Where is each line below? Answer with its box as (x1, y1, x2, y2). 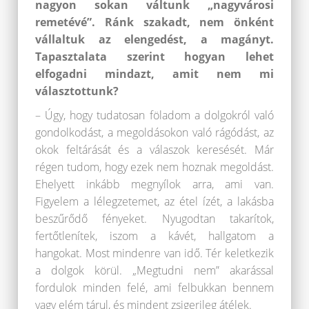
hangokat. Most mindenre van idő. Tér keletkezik (35, 246, 274, 261)
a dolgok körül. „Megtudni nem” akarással (35, 263, 274, 279)
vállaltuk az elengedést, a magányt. (35, 32, 274, 48)
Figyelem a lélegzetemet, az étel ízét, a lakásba (35, 194, 274, 210)
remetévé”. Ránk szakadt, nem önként (35, 14, 274, 30)
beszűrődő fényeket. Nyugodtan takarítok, (35, 211, 274, 227)
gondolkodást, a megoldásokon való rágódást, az (35, 125, 274, 141)
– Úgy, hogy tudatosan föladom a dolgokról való (35, 108, 274, 123)
